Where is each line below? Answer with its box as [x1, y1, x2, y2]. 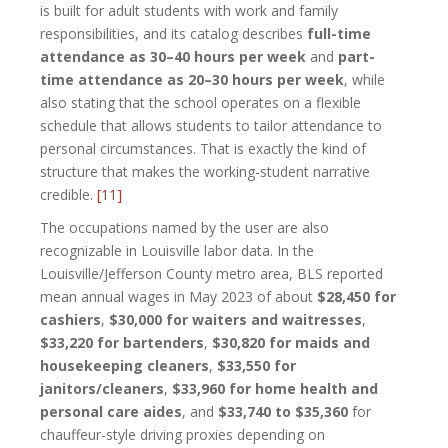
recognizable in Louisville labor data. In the [40, 240, 314, 260]
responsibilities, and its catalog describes [40, 23, 307, 43]
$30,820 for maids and [212, 332, 370, 352]
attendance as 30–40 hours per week [40, 46, 306, 66]
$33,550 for [217, 355, 296, 375]
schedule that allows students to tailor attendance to [40, 115, 382, 135]
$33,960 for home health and [172, 378, 378, 398]
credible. [40, 184, 97, 204]
